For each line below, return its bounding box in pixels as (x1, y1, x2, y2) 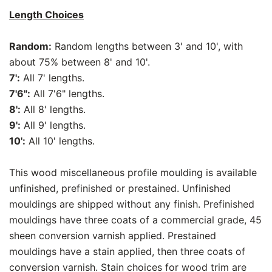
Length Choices (9, 8, 84, 21)
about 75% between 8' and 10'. (9, 55, 150, 68)
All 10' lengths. (25, 134, 95, 147)
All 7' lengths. (20, 71, 84, 84)
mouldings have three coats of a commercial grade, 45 (9, 213, 262, 226)
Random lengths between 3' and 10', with (52, 39, 243, 52)
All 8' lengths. (21, 103, 86, 115)
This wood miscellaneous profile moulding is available (9, 166, 257, 178)
